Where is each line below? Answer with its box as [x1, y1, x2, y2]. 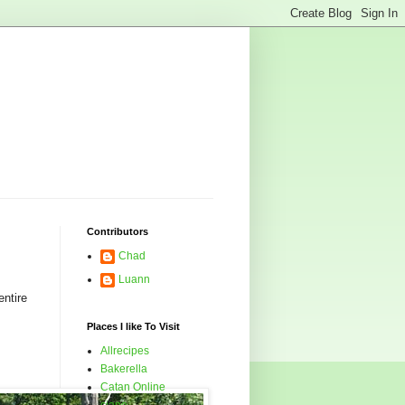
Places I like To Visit [87, 321, 180, 333]
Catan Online [100, 381, 165, 394]
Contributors [87, 226, 148, 238]
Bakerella [100, 363, 147, 376]
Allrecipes [100, 344, 149, 358]
